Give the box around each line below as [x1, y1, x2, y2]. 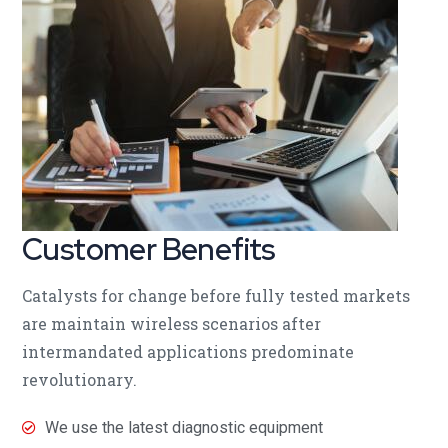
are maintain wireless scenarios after [22, 312, 321, 334]
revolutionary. [22, 368, 137, 390]
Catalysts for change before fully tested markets [22, 284, 410, 306]
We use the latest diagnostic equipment [44, 417, 323, 437]
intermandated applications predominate [22, 340, 354, 362]
